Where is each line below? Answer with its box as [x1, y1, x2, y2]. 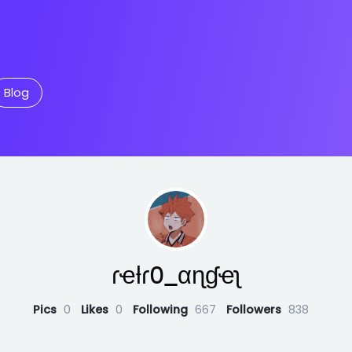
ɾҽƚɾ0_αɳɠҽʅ [112, 262, 240, 290]
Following [133, 302, 191, 318]
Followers [226, 302, 284, 318]
